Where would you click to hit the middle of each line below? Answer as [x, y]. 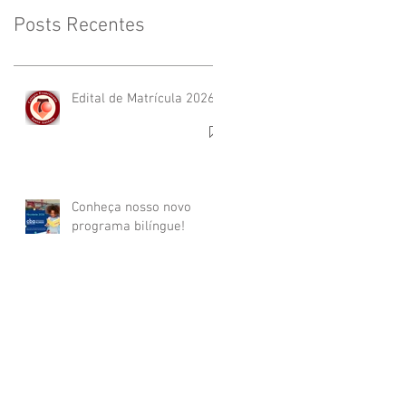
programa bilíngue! [128, 227]
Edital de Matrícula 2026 [143, 99]
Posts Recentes [79, 26]
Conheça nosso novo [131, 208]
